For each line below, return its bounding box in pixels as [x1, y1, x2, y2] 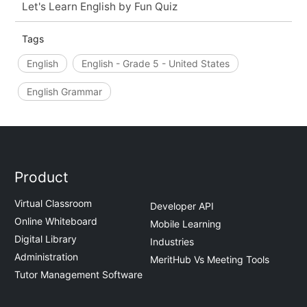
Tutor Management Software [14, 269, 143, 281]
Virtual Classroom [14, 197, 93, 210]
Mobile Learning [150, 217, 221, 230]
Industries [150, 235, 194, 247]
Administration [14, 251, 79, 263]
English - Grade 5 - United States [81, 57, 230, 69]
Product [14, 169, 69, 186]
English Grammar [26, 85, 102, 97]
